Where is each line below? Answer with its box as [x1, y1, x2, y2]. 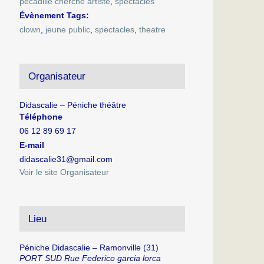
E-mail [19, 140, 45, 150]
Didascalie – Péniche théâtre [19, 100, 127, 110]
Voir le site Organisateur [19, 167, 110, 177]
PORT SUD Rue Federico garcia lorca [19, 253, 161, 263]
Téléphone [19, 111, 63, 121]
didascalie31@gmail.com [19, 154, 113, 164]
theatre [139, 24, 166, 34]
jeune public [45, 24, 91, 34]
